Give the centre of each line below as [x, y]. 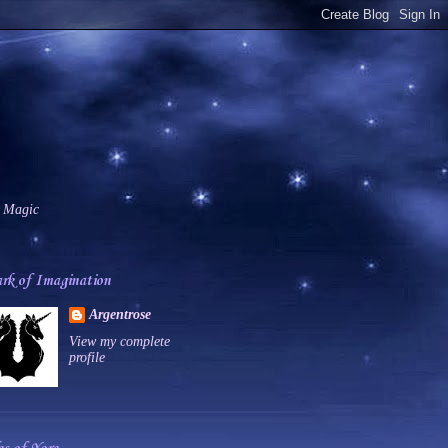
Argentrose [119, 314]
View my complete [119, 341]
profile [86, 357]
